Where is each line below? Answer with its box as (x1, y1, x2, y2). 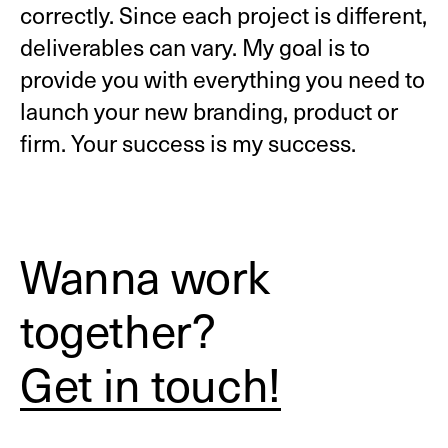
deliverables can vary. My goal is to (19, 30, 370, 62)
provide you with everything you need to (19, 62, 425, 94)
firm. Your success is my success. (19, 126, 356, 158)
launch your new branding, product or (19, 94, 398, 126)
